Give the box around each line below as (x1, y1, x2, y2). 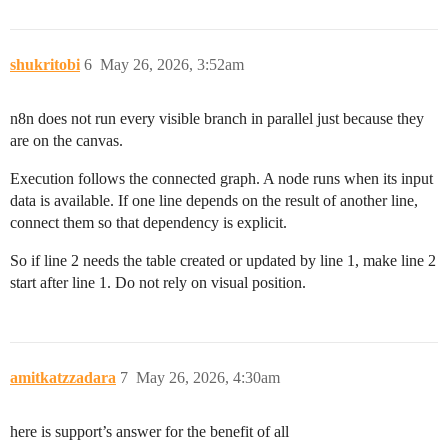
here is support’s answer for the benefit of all (10, 422, 289, 440)
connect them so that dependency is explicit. (10, 213, 287, 231)
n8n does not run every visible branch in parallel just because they (10, 109, 424, 127)
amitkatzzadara (10, 368, 116, 386)
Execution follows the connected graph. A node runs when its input (10, 169, 433, 187)
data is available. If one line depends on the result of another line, (10, 191, 418, 209)
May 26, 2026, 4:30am (136, 368, 280, 386)
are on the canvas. (10, 131, 123, 149)
